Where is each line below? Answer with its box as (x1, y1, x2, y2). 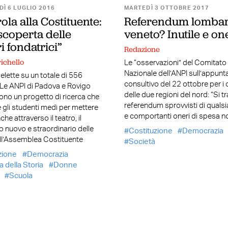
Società (128, 137, 155, 146)
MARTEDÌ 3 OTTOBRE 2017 (124, 5, 210, 11)
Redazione (124, 44, 160, 54)
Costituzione (128, 127, 173, 135)
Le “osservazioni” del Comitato (124, 59, 226, 67)
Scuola (9, 172, 33, 180)
